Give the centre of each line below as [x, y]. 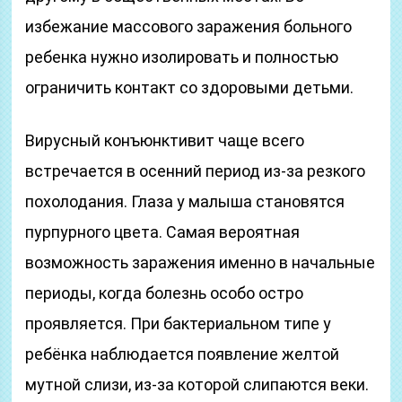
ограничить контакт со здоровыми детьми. [190, 87]
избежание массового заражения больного [189, 26]
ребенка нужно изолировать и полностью [182, 57]
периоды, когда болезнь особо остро [165, 293]
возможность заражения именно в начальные [201, 262]
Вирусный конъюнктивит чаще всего [165, 140]
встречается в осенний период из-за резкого [196, 171]
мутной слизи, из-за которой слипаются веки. [197, 385]
